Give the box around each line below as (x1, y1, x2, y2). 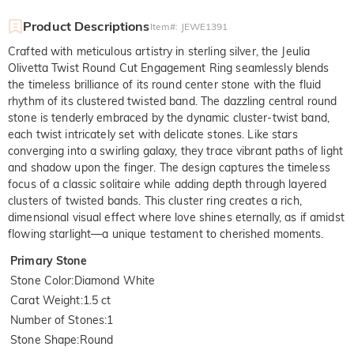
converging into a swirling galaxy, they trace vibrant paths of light (8, 143, 343, 158)
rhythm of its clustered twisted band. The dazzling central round (8, 93, 337, 108)
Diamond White (73, 273, 156, 288)
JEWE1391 (180, 20, 228, 32)
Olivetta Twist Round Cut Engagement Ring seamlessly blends (8, 60, 330, 75)
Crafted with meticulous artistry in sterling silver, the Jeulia (8, 43, 311, 58)
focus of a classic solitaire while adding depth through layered (8, 176, 327, 191)
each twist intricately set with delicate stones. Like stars (8, 126, 298, 141)
